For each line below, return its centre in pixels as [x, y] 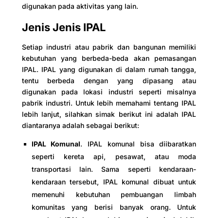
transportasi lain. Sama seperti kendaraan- [114, 169]
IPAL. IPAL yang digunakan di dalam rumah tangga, [109, 69]
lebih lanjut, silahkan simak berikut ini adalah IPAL [109, 114]
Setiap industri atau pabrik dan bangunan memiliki [109, 47]
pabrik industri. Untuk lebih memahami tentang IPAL [109, 103]
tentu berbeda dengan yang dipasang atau [109, 81]
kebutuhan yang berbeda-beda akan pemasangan [109, 58]
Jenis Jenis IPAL [64, 27]
